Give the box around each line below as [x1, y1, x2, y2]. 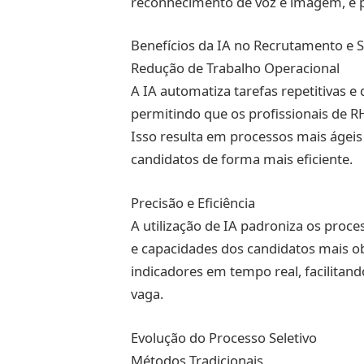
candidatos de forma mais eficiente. [130, 149, 353, 169]
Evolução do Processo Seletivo [130, 327, 317, 347]
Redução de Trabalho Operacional [130, 58, 340, 78]
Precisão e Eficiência [130, 193, 255, 212]
